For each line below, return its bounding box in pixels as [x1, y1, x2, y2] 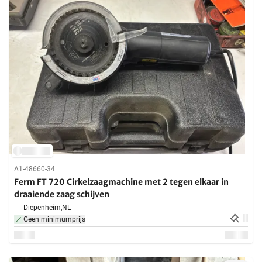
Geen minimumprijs [23, 215, 85, 224]
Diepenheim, [23, 204, 62, 212]
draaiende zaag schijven [14, 189, 109, 200]
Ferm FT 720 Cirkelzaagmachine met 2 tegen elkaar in [14, 177, 229, 188]
